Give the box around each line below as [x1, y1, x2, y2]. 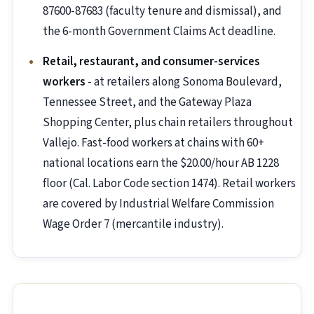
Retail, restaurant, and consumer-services [43, 53, 260, 71]
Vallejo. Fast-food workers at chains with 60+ [43, 135, 264, 152]
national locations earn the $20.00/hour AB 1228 [43, 155, 279, 172]
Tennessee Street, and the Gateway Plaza [43, 94, 252, 111]
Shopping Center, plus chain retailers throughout [43, 114, 293, 132]
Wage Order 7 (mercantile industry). [43, 216, 224, 233]
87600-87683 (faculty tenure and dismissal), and [43, 3, 282, 20]
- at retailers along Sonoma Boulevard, [86, 74, 282, 91]
